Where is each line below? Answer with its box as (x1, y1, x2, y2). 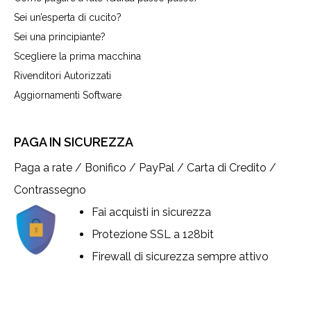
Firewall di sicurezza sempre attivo (92, 249, 269, 263)
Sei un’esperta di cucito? (14, 11, 121, 23)
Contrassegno (14, 183, 86, 196)
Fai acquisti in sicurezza (92, 205, 211, 219)
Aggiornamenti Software (14, 89, 121, 101)
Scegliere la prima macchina (14, 50, 141, 62)
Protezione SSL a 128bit (92, 227, 214, 241)
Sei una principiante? (14, 31, 106, 42)
